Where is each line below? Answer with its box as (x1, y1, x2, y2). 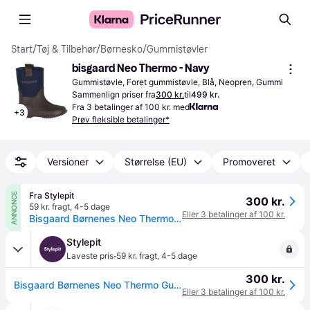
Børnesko (100, 44, 143, 55)
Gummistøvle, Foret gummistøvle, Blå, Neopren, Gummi (72, 77, 283, 87)
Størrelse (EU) (125, 156, 187, 167)
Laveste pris (66, 250, 113, 261)
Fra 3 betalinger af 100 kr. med (72, 102, 190, 112)
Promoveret (223, 156, 275, 167)
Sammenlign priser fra (72, 89, 156, 100)
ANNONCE (9, 190, 17, 225)
